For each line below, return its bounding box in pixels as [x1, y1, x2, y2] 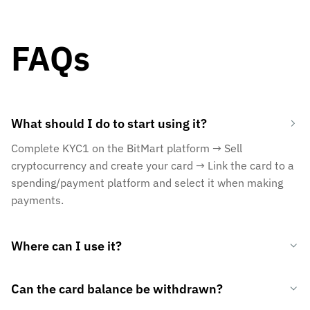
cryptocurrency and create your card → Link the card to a [11, 158, 294, 172]
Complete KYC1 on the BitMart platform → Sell [11, 140, 242, 155]
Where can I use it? [11, 237, 122, 254]
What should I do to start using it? [11, 115, 207, 131]
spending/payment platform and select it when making [11, 175, 283, 190]
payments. [11, 192, 64, 207]
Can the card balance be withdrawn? [11, 280, 223, 297]
